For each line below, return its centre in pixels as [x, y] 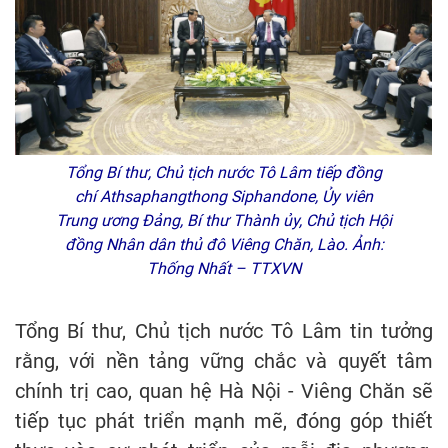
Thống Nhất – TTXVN [224, 268]
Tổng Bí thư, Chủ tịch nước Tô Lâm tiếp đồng [224, 172]
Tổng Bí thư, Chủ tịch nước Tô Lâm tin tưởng [224, 330]
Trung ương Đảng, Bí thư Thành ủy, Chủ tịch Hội [224, 220]
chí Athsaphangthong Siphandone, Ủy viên [224, 196]
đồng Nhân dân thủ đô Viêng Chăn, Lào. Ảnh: [224, 244]
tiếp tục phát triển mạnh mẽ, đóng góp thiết [224, 420]
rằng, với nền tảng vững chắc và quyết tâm [224, 360]
